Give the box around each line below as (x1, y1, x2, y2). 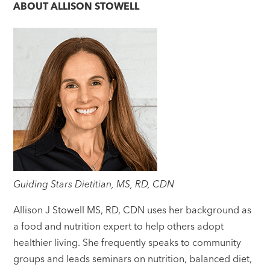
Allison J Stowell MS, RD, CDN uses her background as (13, 203, 252, 216)
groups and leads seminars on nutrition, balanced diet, (13, 252, 253, 265)
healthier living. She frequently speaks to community (13, 236, 242, 248)
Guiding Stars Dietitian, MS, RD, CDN (13, 177, 175, 190)
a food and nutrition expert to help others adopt (13, 219, 224, 232)
